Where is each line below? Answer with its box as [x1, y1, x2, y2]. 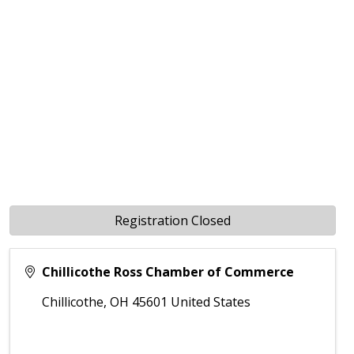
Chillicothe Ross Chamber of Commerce [42, 263, 295, 281]
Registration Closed [115, 212, 232, 230]
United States [171, 293, 251, 311]
